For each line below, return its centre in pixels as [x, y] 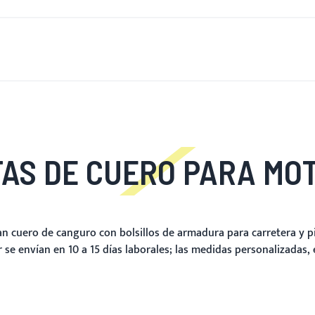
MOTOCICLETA [236, 49]
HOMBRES [83, 49]
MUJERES [153, 49]
